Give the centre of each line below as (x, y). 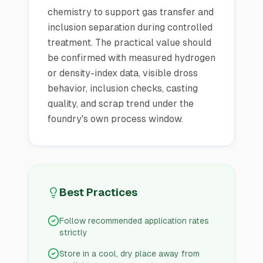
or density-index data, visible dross (123, 73)
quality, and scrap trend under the (121, 104)
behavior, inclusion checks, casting (123, 88)
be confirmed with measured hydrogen (131, 58)
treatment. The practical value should (129, 43)
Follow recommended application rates (134, 221)
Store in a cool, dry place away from (129, 254)
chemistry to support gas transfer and (131, 12)
